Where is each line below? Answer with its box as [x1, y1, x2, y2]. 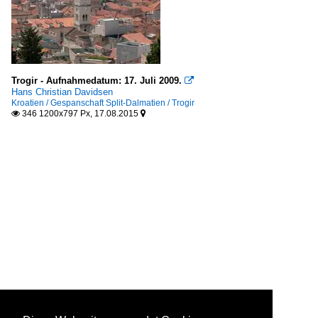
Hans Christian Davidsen [11, 86, 113, 97]
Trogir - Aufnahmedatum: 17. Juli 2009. [11, 75, 182, 86]
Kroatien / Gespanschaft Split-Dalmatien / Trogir [11, 97, 194, 108]
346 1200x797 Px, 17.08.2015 [20, 108, 141, 119]
